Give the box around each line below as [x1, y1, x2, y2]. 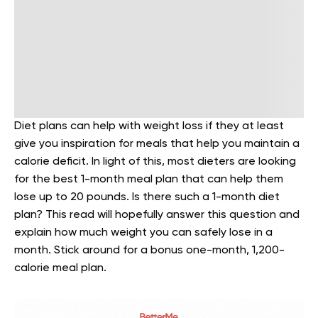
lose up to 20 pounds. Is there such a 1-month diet [14, 192, 280, 203]
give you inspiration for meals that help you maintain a [14, 138, 300, 150]
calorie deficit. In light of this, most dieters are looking [14, 156, 296, 168]
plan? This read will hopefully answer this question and [14, 209, 300, 221]
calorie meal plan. [14, 263, 109, 274]
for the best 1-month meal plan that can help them [14, 174, 283, 185]
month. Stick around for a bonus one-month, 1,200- [14, 245, 285, 256]
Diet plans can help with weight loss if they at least [14, 121, 284, 132]
